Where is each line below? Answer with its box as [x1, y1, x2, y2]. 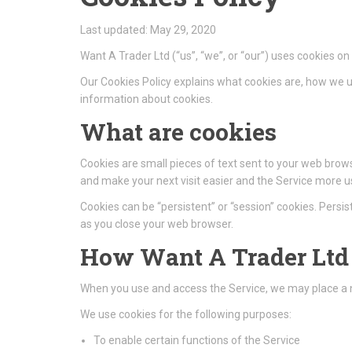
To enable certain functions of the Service [93, 334, 300, 346]
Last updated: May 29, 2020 [80, 24, 216, 36]
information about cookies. [80, 93, 213, 105]
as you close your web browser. [80, 218, 233, 230]
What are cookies [80, 116, 277, 147]
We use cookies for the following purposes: [80, 308, 291, 321]
